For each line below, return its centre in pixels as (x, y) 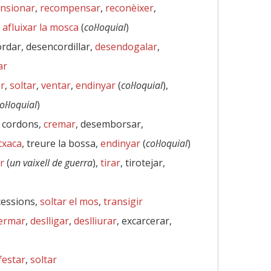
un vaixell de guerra (51, 163)
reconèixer (129, 8)
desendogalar (126, 47)
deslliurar (95, 221)
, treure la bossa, (61, 143)
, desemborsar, (109, 124)
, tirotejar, (143, 163)
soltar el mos (69, 201)
